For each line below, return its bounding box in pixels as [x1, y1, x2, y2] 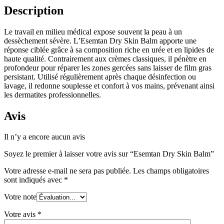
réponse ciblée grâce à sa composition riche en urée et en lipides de [4, 45, 214, 54]
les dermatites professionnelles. [4, 90, 101, 99]
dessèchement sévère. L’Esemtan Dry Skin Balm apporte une [4, 36, 196, 45]
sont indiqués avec [4, 175, 64, 184]
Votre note [4, 192, 36, 201]
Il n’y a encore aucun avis [4, 132, 85, 141]
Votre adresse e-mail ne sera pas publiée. [4, 166, 131, 175]
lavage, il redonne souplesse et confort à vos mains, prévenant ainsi [4, 81, 214, 90]
